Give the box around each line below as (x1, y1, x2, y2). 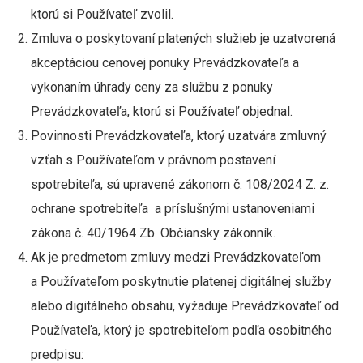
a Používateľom (30, 274, 119, 289)
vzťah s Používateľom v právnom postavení (30, 152, 275, 168)
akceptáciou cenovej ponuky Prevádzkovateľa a (30, 55, 299, 70)
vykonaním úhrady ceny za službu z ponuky (30, 79, 273, 95)
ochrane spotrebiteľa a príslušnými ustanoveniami (30, 201, 314, 216)
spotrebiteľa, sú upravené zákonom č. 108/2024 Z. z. (30, 177, 329, 192)
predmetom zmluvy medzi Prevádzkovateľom (61, 250, 321, 265)
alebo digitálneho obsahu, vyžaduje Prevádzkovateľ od (30, 298, 339, 314)
